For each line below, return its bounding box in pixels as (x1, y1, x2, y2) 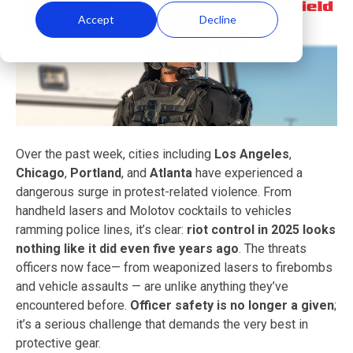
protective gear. (16, 335, 101, 351)
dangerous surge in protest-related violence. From (16, 184, 292, 199)
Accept (78, 12, 115, 26)
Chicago (16, 165, 65, 180)
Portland (70, 165, 121, 180)
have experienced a (192, 165, 303, 180)
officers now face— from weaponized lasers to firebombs (16, 259, 333, 275)
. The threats (239, 240, 307, 256)
